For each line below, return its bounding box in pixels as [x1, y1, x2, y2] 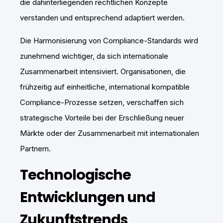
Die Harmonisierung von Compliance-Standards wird [20, 35, 198, 45]
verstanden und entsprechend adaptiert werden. [20, 12, 185, 22]
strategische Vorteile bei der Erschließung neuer [20, 112, 184, 122]
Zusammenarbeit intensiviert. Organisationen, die [20, 66, 186, 76]
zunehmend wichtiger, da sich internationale [20, 51, 168, 61]
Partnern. [20, 143, 51, 153]
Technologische [20, 164, 131, 185]
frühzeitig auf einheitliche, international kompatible [20, 82, 190, 92]
